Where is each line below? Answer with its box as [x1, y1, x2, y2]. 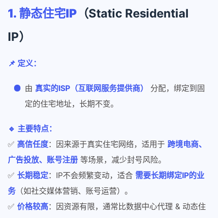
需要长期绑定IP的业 [135, 170, 204, 181]
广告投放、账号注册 [8, 155, 78, 165]
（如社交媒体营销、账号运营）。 [16, 186, 132, 196]
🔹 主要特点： [8, 124, 56, 134]
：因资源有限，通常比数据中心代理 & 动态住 [48, 201, 206, 212]
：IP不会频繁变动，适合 [48, 170, 135, 181]
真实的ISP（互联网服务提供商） [35, 83, 148, 93]
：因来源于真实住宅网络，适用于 [48, 139, 167, 149]
